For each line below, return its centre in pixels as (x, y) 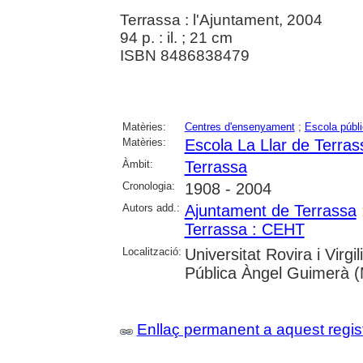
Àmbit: (137, 164)
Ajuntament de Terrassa (270, 210)
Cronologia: (148, 186)
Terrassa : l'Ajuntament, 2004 (221, 19)
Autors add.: (151, 207)
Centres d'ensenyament (239, 126)
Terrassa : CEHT (244, 229)
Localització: (152, 251)
